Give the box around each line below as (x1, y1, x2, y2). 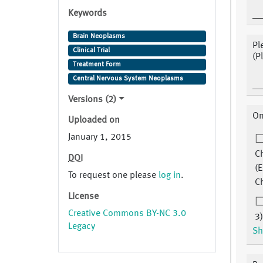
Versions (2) (68, 95, 116, 105)
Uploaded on (68, 116, 120, 126)
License (68, 192, 99, 202)
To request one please (68, 171, 159, 181)
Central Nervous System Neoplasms (72, 75, 183, 83)
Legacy (68, 222, 95, 232)
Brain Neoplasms (72, 33, 125, 41)
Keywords (68, 9, 107, 19)
